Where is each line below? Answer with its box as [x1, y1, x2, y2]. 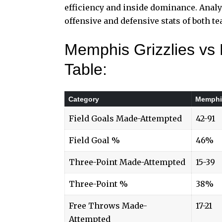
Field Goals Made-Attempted [69, 113, 182, 124]
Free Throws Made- [69, 201, 147, 211]
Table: [64, 60, 107, 79]
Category [68, 95, 99, 104]
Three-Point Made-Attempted [69, 157, 185, 167]
